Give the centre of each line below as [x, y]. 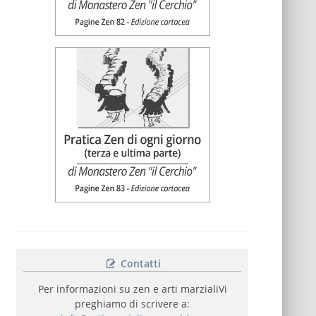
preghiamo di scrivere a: [133, 304]
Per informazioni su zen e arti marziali [128, 289]
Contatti [139, 263]
